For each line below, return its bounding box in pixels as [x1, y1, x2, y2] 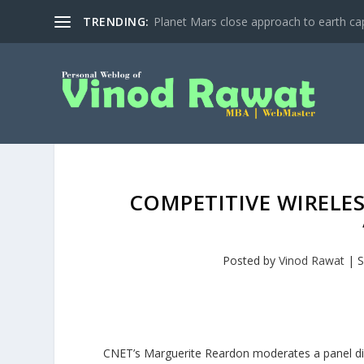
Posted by [223, 253, 279, 268]
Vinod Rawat [279, 253, 345, 268]
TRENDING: [83, 13, 149, 29]
